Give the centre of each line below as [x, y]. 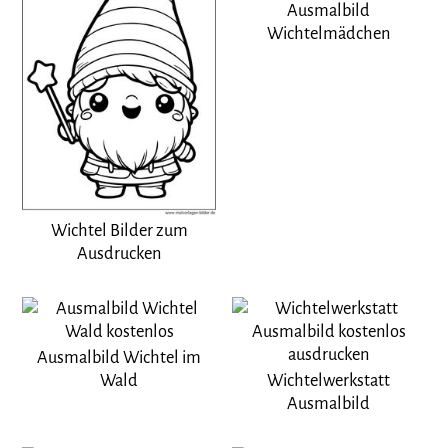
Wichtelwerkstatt [329, 381]
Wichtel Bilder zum [119, 231]
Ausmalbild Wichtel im [119, 358]
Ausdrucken [119, 254]
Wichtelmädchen [329, 34]
